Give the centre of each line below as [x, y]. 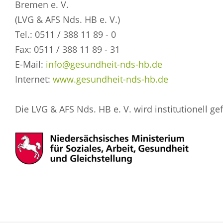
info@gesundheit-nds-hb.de [104, 64]
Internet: [34, 79]
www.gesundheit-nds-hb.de [111, 79]
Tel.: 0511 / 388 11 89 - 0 [65, 34]
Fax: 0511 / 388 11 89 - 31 [67, 49]
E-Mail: [30, 64]
